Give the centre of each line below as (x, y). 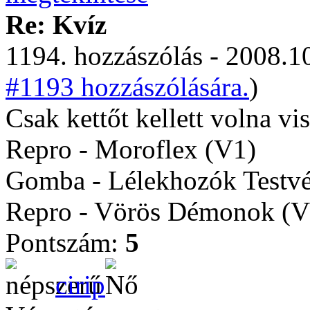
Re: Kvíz (56, 25)
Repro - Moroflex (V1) (131, 149)
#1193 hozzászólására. (127, 87)
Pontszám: (65, 243)
